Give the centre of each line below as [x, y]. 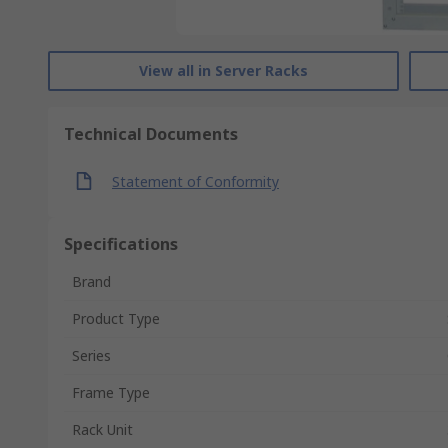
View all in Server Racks [223, 70]
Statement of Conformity [195, 181]
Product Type [116, 318]
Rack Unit [102, 429]
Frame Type [111, 392]
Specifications [121, 244]
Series [91, 355]
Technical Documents [151, 134]
